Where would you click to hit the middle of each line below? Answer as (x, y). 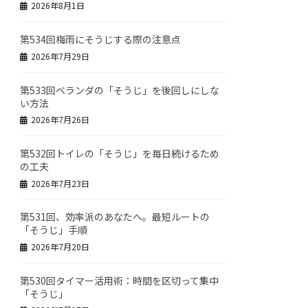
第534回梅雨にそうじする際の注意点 (101, 40)
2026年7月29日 (60, 56)
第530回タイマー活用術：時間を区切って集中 (120, 280)
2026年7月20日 (60, 246)
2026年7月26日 (60, 120)
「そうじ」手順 (54, 230)
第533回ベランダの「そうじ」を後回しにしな (120, 90)
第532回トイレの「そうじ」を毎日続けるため (120, 153)
